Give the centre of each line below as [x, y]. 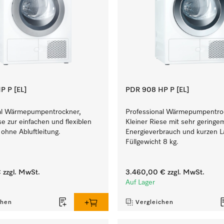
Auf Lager [140, 182]
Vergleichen [154, 202]
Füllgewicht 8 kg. [152, 142]
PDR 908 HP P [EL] [157, 90]
